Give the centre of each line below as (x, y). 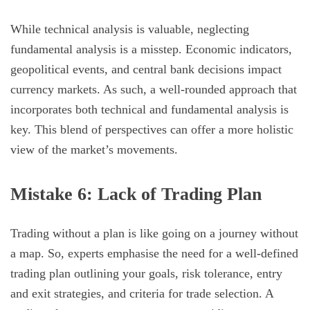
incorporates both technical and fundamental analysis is (149, 110)
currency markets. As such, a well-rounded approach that (154, 90)
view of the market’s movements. (94, 150)
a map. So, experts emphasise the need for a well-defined (154, 254)
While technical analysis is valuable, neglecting (130, 29)
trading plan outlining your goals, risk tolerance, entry (146, 274)
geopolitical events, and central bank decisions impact (146, 70)
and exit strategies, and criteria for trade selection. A (142, 294)
